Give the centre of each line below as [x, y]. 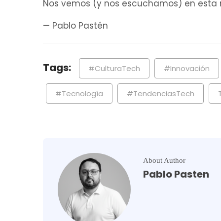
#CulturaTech [114, 68]
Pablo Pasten [176, 174]
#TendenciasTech [161, 93]
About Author [164, 160]
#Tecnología [79, 93]
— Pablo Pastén [75, 25]
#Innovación [187, 68]
